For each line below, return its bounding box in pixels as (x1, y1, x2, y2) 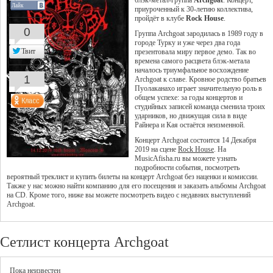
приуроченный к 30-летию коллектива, (135, 5, 253, 13)
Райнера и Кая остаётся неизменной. (135, 121, 245, 129)
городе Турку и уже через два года (135, 38, 240, 47)
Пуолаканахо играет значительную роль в (135, 84, 262, 93)
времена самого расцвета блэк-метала (135, 57, 250, 65)
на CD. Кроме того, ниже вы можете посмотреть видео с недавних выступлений (7, 191, 250, 199)
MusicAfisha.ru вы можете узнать (135, 154, 236, 163)
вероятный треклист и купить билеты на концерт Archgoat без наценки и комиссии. (7, 172, 258, 181)
